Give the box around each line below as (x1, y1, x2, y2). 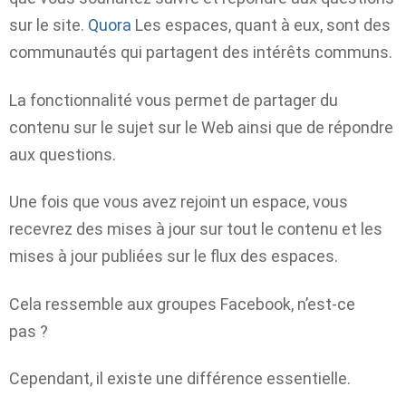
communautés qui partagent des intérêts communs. (9, 43, 392, 63)
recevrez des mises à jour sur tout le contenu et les (9, 219, 382, 239)
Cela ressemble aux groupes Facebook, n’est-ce (9, 294, 355, 314)
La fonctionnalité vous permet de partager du (9, 90, 338, 110)
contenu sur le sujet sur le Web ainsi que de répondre (9, 117, 393, 137)
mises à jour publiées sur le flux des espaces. (9, 246, 338, 266)
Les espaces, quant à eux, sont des (135, 15, 391, 35)
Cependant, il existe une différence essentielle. (9, 369, 351, 389)
